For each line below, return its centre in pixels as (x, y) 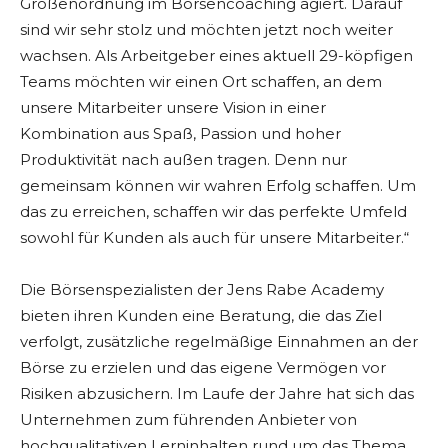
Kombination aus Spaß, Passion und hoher (180, 134)
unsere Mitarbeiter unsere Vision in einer (173, 108)
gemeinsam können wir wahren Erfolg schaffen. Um (218, 186)
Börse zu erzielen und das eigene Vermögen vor (203, 368)
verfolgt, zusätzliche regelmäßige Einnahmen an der (219, 342)
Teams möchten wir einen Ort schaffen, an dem (201, 82)
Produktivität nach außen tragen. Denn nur (183, 160)
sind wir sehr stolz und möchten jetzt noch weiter (206, 30)
